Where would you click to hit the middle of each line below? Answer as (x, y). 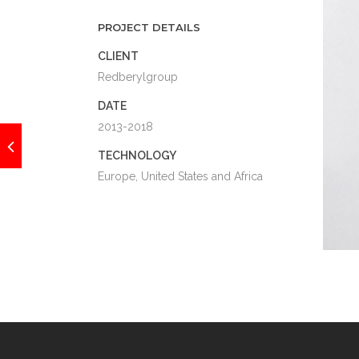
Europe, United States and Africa (180, 176)
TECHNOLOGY (137, 155)
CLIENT (118, 56)
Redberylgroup (138, 77)
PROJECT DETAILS (149, 27)
